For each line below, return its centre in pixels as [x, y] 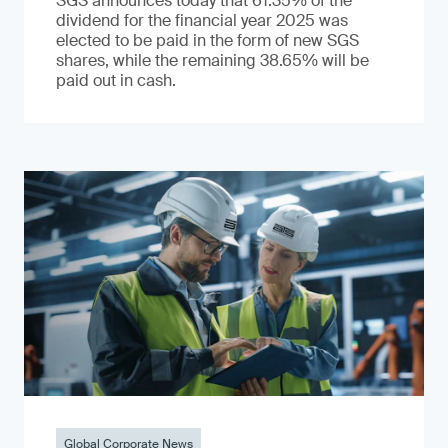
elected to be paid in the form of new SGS [207, 40]
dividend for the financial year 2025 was [202, 20]
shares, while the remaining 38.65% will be [212, 60]
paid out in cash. [116, 80]
